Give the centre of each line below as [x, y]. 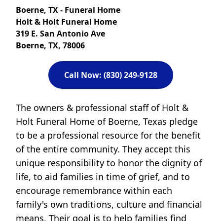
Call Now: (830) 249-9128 [110, 75]
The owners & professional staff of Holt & [102, 108]
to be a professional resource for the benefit [108, 135]
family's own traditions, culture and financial [109, 204]
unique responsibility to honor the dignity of [109, 163]
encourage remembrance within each [94, 190]
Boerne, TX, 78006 [50, 45]
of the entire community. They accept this [103, 149]
